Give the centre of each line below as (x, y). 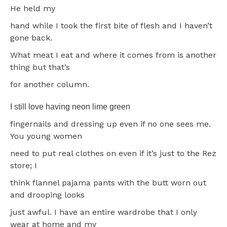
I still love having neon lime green (70, 106)
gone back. (31, 37)
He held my (33, 8)
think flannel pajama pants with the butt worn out (108, 182)
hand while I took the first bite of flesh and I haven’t (111, 25)
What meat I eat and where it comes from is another (113, 55)
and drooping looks (47, 195)
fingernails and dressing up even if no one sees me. (110, 124)
